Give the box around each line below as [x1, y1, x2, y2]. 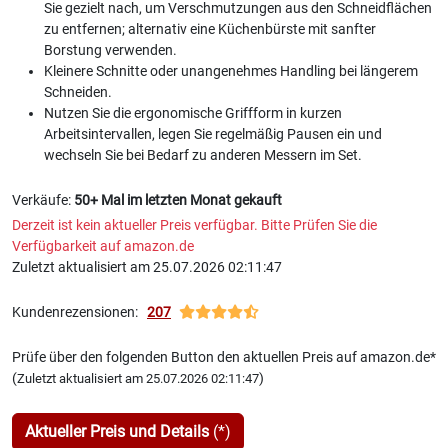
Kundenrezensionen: [12, 304, 147, 321]
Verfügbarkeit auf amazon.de [12, 238, 194, 255]
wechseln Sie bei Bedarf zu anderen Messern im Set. [44, 147, 362, 164]
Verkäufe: [12, 192, 74, 209]
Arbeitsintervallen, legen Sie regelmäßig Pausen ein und [44, 126, 382, 143]
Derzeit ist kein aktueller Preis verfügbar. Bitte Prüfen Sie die [12, 217, 377, 234]
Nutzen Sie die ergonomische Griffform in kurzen [44, 105, 342, 122]
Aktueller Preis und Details [25, 422, 209, 441]
